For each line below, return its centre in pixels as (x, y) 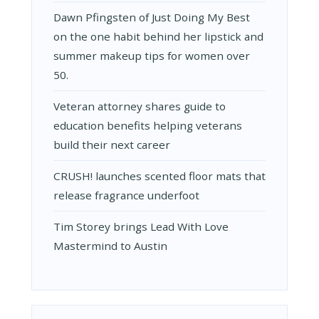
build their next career (112, 144)
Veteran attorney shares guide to (140, 106)
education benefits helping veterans (148, 125)
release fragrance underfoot (126, 195)
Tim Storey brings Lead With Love (141, 226)
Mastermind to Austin (110, 245)
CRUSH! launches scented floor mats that (159, 176)
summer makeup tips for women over (152, 55)
